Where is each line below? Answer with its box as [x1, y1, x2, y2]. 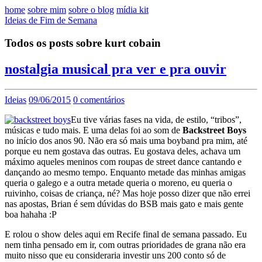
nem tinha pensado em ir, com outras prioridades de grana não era [5, 239, 246, 250]
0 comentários [73, 94, 125, 105]
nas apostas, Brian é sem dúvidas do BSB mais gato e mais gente [5, 198, 243, 209]
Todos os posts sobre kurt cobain [5, 36, 161, 49]
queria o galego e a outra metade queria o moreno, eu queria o [5, 177, 232, 188]
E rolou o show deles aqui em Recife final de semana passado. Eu [5, 229, 247, 239]
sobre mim [27, 5, 66, 15]
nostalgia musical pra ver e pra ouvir [5, 61, 226, 77]
